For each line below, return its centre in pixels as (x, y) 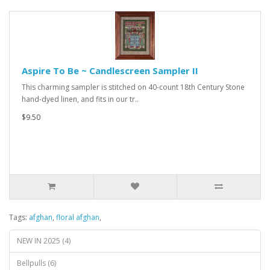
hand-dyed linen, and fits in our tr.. (80, 99)
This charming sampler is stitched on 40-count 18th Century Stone (133, 87)
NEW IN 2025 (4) (44, 241)
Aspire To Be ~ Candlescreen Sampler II (110, 71)
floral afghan (78, 217)
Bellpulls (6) (36, 263)
